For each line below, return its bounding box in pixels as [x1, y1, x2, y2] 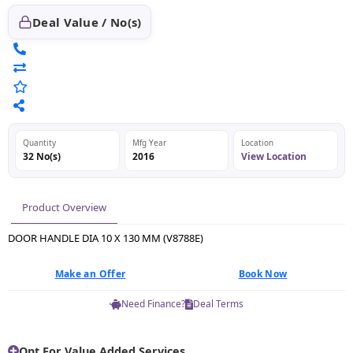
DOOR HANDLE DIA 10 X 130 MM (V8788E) [8, 230, 203, 245]
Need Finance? [121, 297, 185, 311]
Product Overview [22, 199, 106, 214]
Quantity [23, 136, 56, 148]
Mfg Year [132, 136, 166, 148]
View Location [241, 149, 307, 163]
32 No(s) [23, 149, 61, 163]
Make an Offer [54, 266, 126, 281]
